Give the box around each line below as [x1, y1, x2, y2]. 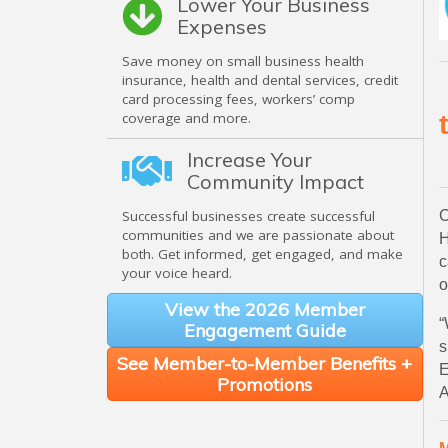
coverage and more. [122, 109, 251, 128]
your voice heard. [122, 264, 232, 283]
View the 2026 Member [164, 298, 365, 322]
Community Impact [187, 169, 364, 195]
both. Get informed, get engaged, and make [122, 245, 403, 264]
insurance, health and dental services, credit [122, 71, 398, 90]
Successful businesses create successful [122, 207, 375, 226]
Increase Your [187, 147, 312, 173]
